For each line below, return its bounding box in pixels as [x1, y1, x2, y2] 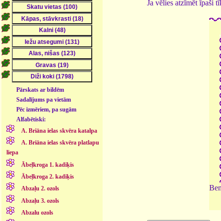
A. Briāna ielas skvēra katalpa [21, 127, 97, 134]
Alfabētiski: [16, 115, 46, 123]
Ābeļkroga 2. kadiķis [21, 173, 74, 181]
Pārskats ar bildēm [16, 86, 65, 93]
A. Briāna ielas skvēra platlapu [21, 139, 99, 147]
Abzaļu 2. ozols [21, 185, 59, 192]
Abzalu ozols [21, 209, 53, 217]
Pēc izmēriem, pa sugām [16, 106, 77, 113]
